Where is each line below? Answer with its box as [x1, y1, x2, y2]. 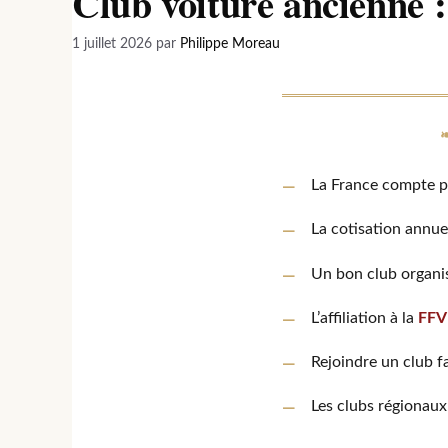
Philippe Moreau [180, 37, 280, 52]
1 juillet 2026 [72, 37, 152, 52]
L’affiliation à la [310, 309, 418, 326]
